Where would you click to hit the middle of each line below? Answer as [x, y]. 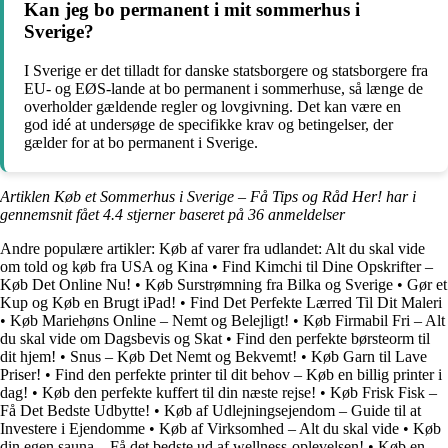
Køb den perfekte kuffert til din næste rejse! [179, 393]
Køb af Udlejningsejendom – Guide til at [292, 411]
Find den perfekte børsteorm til [333, 339]
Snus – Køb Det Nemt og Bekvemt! [183, 357]
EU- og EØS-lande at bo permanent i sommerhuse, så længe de [223, 89]
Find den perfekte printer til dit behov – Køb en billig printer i [248, 375]
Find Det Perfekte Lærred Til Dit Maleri [316, 303]
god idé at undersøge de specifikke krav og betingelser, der [208, 125]
